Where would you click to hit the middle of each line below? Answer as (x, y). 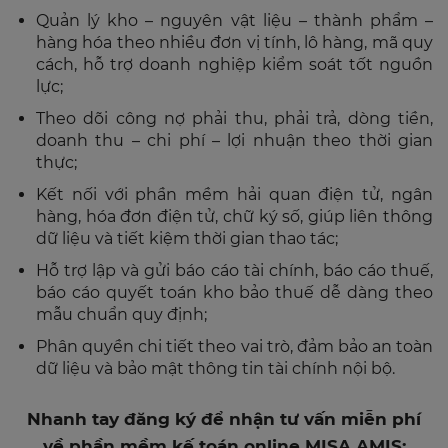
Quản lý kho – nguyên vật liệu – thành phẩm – (234, 20)
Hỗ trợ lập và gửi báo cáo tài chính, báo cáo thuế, (234, 270)
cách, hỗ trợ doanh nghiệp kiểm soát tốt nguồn (234, 64)
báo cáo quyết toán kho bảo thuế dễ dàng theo (234, 292)
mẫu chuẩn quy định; (121, 314)
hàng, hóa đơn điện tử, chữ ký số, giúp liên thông (234, 216)
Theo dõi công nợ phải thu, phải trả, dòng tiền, (234, 118)
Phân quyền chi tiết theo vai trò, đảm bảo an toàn (234, 346)
